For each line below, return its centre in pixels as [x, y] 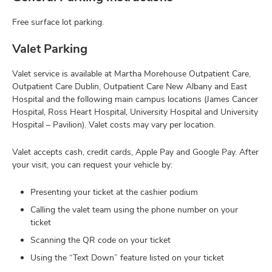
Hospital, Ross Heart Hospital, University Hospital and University [135, 111]
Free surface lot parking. [58, 22]
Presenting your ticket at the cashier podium [114, 192]
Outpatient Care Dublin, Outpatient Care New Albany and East [130, 86]
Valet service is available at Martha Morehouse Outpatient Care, [131, 73]
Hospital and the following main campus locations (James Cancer [135, 99]
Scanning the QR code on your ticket [100, 240]
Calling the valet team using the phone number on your [134, 209]
